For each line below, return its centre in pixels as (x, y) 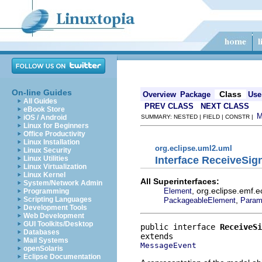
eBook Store (44, 109)
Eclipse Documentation (62, 257)
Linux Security (47, 150)
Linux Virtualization (55, 167)
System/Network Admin (63, 183)
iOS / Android (45, 118)
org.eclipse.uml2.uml (194, 148)
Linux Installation (51, 142)
